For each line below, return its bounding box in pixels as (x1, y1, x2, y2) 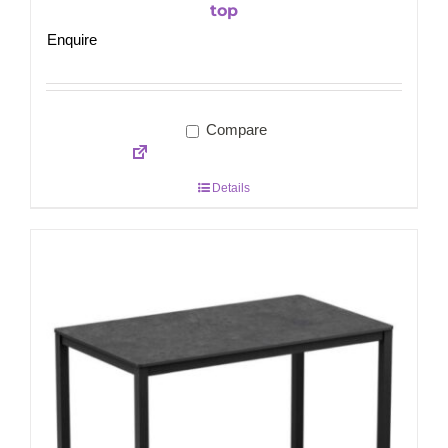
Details (212, 181, 250, 196)
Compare (201, 121, 267, 139)
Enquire (47, 31, 97, 49)
